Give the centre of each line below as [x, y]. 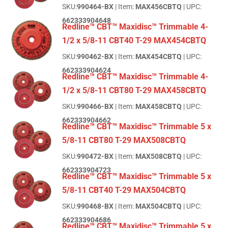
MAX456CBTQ [159, 7]
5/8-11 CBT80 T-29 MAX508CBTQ [124, 140]
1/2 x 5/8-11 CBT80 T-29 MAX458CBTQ [134, 91]
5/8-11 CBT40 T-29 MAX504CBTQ [124, 190]
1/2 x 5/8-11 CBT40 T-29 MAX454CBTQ [134, 41]
